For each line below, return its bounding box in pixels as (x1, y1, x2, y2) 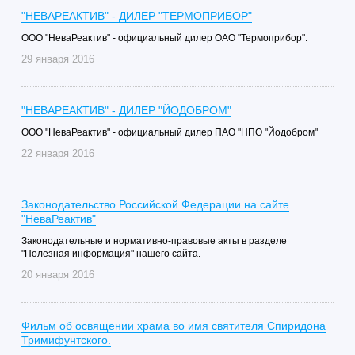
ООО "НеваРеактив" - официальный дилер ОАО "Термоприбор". (21, 32, 307, 44)
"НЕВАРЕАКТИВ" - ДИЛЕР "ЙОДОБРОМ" (21, 104, 231, 116)
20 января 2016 (21, 269, 94, 281)
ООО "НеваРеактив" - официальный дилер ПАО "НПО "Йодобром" (21, 127, 318, 138)
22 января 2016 (21, 147, 94, 159)
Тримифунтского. (21, 334, 111, 346)
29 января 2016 (21, 53, 94, 65)
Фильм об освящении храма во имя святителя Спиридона (21, 319, 326, 332)
